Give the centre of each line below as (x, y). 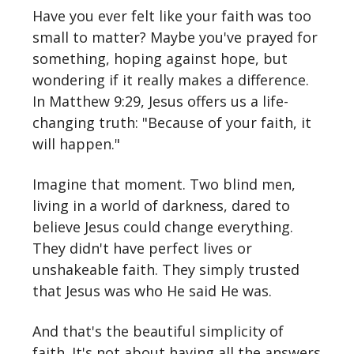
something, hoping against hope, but (160, 58)
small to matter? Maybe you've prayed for (175, 37)
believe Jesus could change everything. (163, 227)
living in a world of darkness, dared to (161, 205)
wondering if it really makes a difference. (171, 80)
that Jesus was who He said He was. (152, 291)
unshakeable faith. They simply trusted (166, 269)
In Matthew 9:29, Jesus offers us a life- (160, 101)
